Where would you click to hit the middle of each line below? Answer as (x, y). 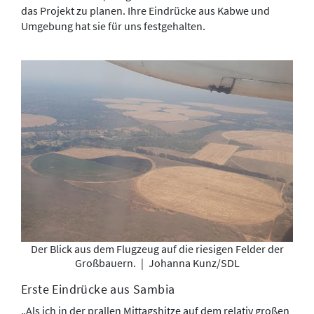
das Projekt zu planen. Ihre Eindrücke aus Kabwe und (145, 11)
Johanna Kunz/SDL (193, 262)
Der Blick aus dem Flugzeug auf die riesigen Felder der (157, 248)
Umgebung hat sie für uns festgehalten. (113, 26)
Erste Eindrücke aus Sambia (98, 289)
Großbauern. (106, 262)
